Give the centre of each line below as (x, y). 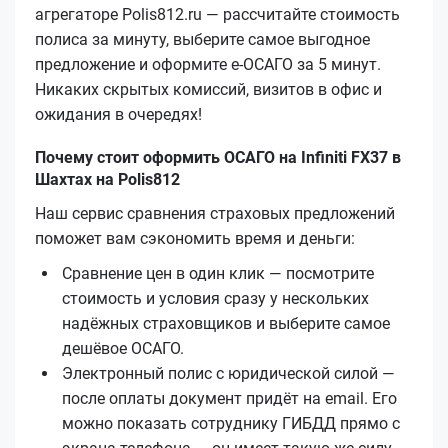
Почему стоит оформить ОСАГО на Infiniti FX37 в (218, 157)
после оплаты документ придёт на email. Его (229, 398)
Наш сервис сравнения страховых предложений (215, 213)
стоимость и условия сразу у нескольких (215, 298)
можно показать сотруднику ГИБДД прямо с (231, 423)
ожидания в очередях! (118, 114)
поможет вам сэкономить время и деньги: (195, 238)
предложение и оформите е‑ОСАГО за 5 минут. (208, 64)
